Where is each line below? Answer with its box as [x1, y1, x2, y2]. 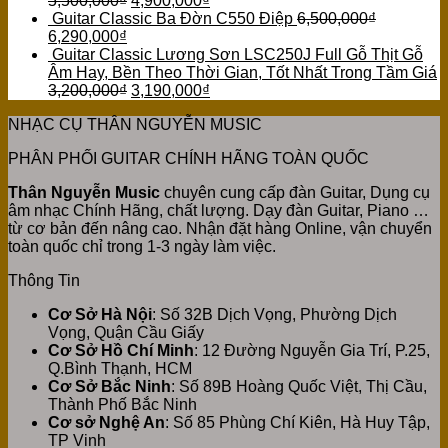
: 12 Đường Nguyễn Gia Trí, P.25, [194, 341, 430, 359]
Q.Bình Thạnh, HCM [48, 359, 192, 377]
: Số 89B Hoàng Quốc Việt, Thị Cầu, [171, 377, 427, 395]
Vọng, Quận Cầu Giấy [48, 323, 204, 341]
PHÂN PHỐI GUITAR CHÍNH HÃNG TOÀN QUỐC [8, 149, 369, 167]
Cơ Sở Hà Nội [48, 305, 152, 323]
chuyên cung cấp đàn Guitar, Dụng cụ [160, 183, 430, 201]
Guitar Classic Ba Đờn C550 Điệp [52, 9, 293, 27]
